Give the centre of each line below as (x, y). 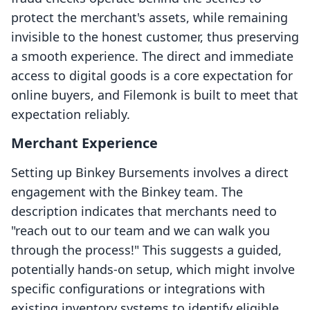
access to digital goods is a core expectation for (152, 76)
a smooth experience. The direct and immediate (152, 56)
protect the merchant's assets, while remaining (149, 18)
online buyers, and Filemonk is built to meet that (155, 95)
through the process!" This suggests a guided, (146, 250)
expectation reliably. (71, 115)
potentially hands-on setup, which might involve (153, 270)
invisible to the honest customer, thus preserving (155, 37)
